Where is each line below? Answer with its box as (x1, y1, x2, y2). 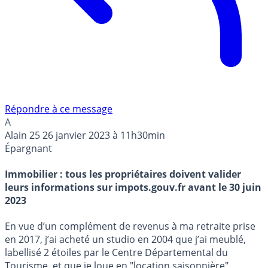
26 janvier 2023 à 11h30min (42, 128, 165, 142)
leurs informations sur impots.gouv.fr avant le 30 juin (5, 181, 261, 194)
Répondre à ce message (5, 102, 112, 115)
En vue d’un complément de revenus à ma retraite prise (5, 220, 255, 233)
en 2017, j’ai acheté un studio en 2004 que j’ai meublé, (5, 233, 246, 246)
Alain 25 (5, 128, 40, 142)
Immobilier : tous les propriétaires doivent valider (5, 167, 241, 181)
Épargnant (5, 141, 52, 155)
